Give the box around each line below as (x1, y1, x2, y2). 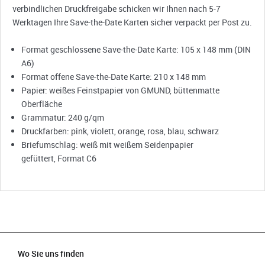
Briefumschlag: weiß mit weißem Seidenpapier (21, 139, 194, 150)
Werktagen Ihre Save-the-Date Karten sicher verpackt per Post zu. (12, 17, 252, 28)
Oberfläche (21, 98, 63, 109)
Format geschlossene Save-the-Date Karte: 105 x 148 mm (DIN (21, 44, 251, 55)
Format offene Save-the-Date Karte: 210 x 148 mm (21, 71, 206, 82)
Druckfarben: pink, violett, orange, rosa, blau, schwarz (21, 125, 219, 137)
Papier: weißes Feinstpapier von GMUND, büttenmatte (21, 85, 220, 96)
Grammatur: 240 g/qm (21, 112, 105, 123)
